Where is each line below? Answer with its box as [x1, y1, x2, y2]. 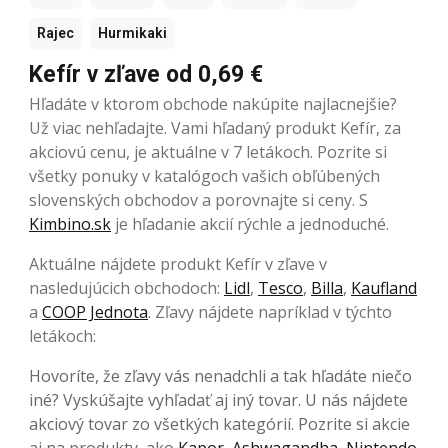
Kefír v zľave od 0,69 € [29, 60, 263, 88]
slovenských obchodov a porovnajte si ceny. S [29, 188, 368, 211]
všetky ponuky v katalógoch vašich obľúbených [29, 164, 380, 187]
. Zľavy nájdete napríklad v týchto [148, 300, 392, 323]
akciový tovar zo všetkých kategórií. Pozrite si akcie [29, 412, 410, 435]
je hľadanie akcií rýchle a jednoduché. [111, 212, 389, 235]
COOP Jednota [42, 300, 148, 323]
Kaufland [351, 276, 417, 299]
